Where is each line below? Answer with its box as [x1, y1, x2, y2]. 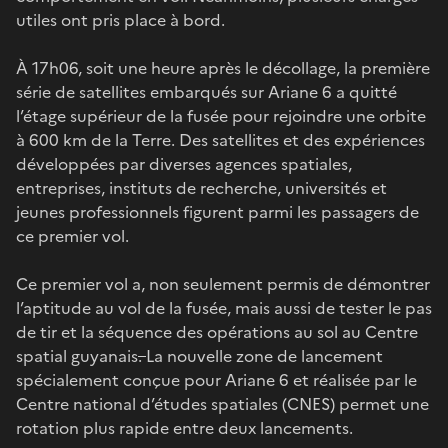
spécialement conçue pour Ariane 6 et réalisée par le [16, 367, 417, 392]
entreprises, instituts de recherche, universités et [16, 175, 387, 200]
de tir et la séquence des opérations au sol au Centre [16, 319, 418, 344]
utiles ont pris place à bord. [16, 7, 225, 32]
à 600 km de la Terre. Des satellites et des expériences [16, 127, 425, 152]
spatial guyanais [16, 343, 138, 368]
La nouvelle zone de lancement [146, 343, 383, 368]
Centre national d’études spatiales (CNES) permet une [16, 391, 429, 416]
